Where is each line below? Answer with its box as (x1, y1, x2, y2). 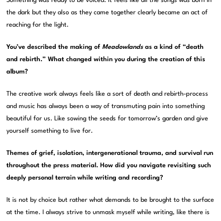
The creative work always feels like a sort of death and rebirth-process (6, 91, 209, 98)
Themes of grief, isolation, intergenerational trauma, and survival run (6, 150, 214, 157)
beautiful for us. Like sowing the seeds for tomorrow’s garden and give (6, 115, 209, 122)
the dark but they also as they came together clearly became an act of (6, 9, 208, 16)
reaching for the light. (6, 22, 69, 29)
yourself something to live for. (6, 128, 93, 135)
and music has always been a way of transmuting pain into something (6, 103, 205, 110)
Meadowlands (102, 44, 144, 51)
